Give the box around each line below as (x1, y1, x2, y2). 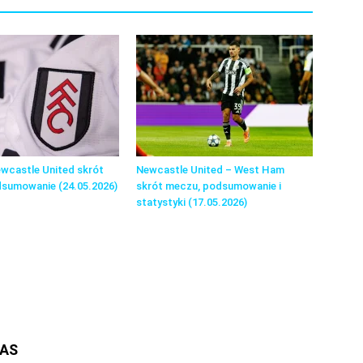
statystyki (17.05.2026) (136, 196, 247, 208)
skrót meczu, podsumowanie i (136, 180, 281, 192)
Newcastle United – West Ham (136, 164, 284, 176)
